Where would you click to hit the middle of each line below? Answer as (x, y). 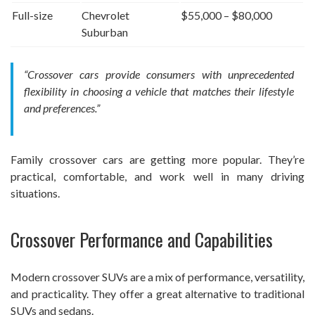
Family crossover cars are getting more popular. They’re (157, 160)
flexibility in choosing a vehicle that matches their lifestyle (159, 91)
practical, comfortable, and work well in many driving (157, 176)
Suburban (105, 32)
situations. (35, 193)
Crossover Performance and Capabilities (142, 239)
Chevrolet (105, 15)
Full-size (32, 15)
